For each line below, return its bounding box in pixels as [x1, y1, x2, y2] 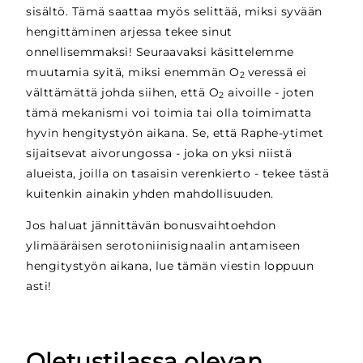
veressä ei [247, 64, 307, 79]
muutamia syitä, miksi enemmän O [26, 64, 240, 79]
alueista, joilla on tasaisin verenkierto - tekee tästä [26, 165, 330, 181]
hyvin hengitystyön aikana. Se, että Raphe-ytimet [26, 125, 324, 140]
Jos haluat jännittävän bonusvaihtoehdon [26, 218, 276, 233]
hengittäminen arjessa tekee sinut [26, 23, 233, 39]
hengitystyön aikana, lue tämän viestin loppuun [26, 258, 314, 274]
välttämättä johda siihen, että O [26, 84, 220, 100]
